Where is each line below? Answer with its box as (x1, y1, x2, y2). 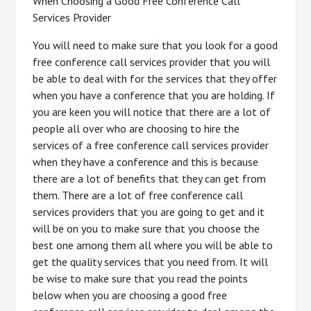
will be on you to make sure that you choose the (33, 221, 260, 235)
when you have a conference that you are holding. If (33, 88, 276, 102)
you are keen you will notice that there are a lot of (33, 105, 271, 119)
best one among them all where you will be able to (33, 238, 274, 252)
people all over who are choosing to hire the (33, 121, 240, 135)
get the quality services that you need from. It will (33, 255, 269, 269)
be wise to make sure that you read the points (33, 271, 249, 285)
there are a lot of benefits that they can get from (33, 171, 267, 185)
